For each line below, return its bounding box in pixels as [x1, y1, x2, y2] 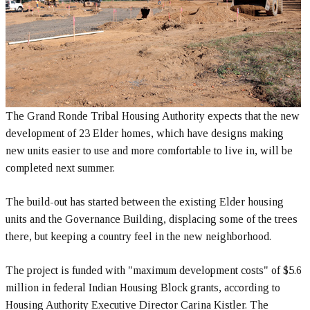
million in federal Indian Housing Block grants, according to [6, 282, 280, 293]
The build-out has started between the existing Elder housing [6, 196, 284, 208]
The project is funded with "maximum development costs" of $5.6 [6, 264, 302, 276]
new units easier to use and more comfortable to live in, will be [6, 145, 293, 156]
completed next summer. [6, 162, 115, 174]
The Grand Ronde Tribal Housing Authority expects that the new [6, 110, 300, 122]
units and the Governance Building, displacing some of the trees [6, 213, 298, 225]
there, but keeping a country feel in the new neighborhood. [6, 230, 271, 242]
